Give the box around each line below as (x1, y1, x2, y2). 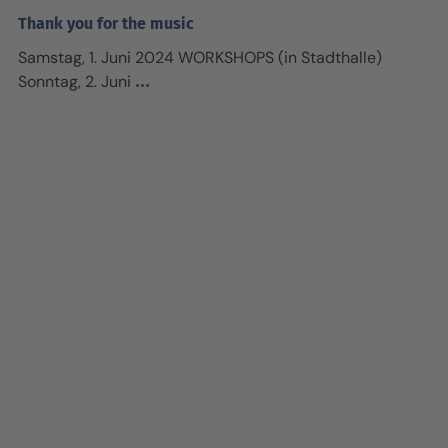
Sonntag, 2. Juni (18, 71, 132, 92)
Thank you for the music (18, 14, 195, 33)
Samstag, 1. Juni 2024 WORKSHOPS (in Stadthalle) (18, 47, 383, 68)
